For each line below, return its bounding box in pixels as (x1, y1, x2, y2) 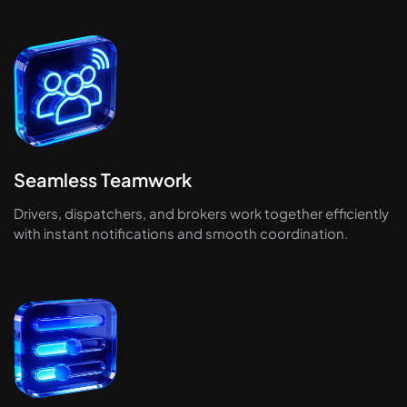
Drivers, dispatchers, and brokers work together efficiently (14, 203, 389, 222)
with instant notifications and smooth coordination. (14, 223, 348, 242)
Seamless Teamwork (14, 167, 192, 191)
